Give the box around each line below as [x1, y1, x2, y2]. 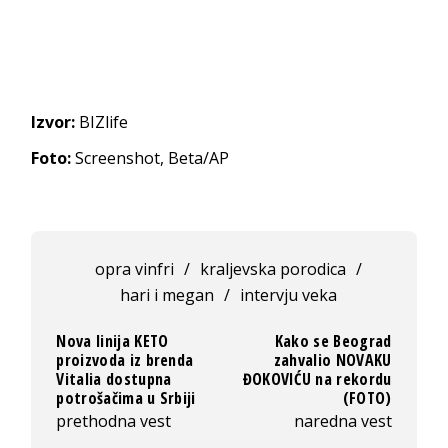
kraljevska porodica [200, 257, 347, 280]
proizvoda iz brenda [56, 348, 194, 371]
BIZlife [75, 110, 129, 133]
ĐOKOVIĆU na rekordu [242, 367, 392, 390]
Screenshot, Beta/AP [71, 146, 230, 169]
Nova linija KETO [56, 329, 169, 352]
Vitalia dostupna [56, 367, 172, 390]
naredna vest [293, 409, 392, 432]
